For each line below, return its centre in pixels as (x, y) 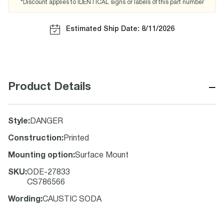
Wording (24, 199)
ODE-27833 (48, 172)
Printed (76, 138)
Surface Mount (102, 155)
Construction (35, 138)
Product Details (49, 87)
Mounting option (40, 155)
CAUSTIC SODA (72, 199)
